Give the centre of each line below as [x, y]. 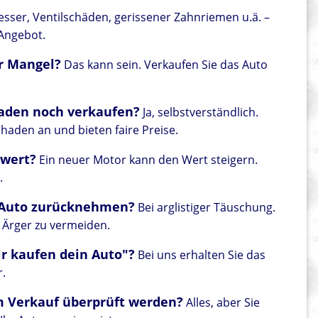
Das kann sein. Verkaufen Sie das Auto [165, 65]
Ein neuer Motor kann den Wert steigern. [147, 160]
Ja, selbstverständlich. [199, 113]
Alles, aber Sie [222, 303]
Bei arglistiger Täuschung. [205, 208]
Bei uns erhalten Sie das [201, 255]
